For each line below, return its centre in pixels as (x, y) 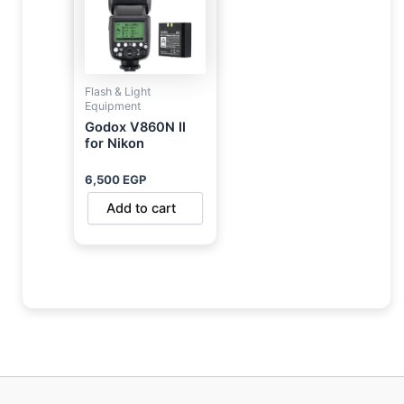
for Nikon (114, 143)
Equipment (113, 106)
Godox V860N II (135, 127)
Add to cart (141, 208)
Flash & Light (118, 91)
